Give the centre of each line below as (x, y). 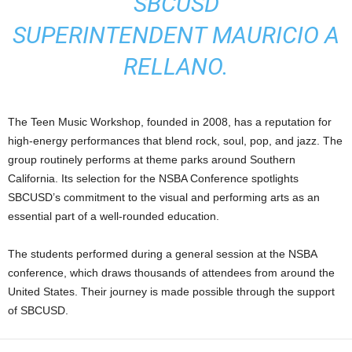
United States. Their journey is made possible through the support (171, 291)
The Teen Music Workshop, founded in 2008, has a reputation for (170, 122)
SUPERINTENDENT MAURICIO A (176, 35)
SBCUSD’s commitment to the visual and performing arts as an (164, 197)
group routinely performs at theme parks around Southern (152, 159)
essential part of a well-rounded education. (114, 216)
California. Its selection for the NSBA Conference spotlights (153, 178)
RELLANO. (176, 66)
